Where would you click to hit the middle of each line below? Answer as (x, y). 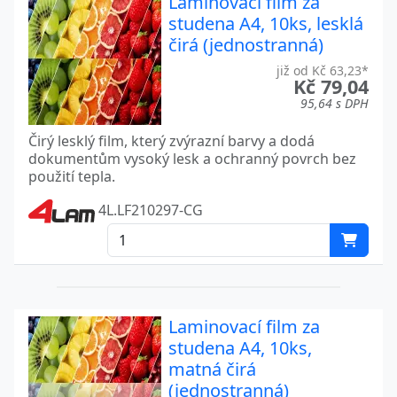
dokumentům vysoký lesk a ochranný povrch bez (192, 158)
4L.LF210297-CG (149, 210)
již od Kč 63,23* (323, 70)
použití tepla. (72, 176)
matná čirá (212, 369)
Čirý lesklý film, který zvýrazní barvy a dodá (171, 140)
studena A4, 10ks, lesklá (266, 23)
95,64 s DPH (335, 103)
